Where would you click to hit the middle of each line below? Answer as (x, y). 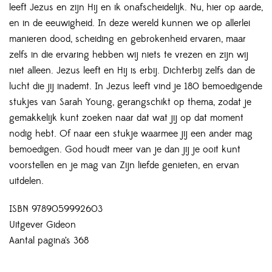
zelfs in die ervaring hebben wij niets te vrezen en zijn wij (129, 55)
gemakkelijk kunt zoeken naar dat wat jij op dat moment (126, 118)
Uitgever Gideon (42, 225)
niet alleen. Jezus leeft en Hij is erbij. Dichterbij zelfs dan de (132, 71)
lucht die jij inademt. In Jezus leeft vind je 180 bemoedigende (136, 87)
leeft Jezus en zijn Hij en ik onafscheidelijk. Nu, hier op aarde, (136, 8)
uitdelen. (26, 181)
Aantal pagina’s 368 (49, 241)
